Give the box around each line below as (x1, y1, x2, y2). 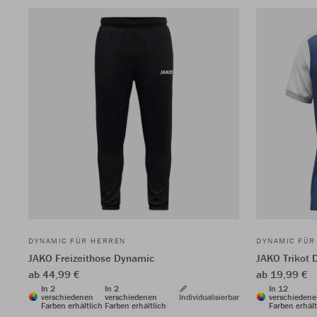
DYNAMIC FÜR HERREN (28, 235, 126, 246)
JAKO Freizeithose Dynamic (28, 250, 154, 265)
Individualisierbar (179, 291, 239, 302)
